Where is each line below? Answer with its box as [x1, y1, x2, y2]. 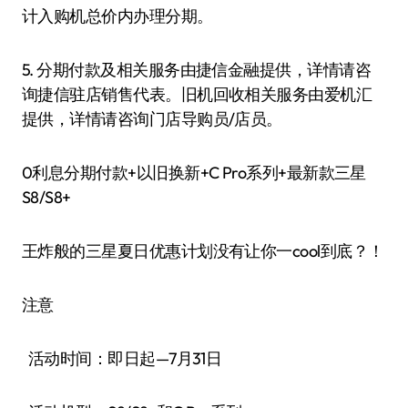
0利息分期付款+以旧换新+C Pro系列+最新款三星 [22, 162, 366, 183]
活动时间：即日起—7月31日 [22, 348, 222, 369]
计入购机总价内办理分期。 [22, 5, 213, 26]
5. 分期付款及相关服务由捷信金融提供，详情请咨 [22, 59, 372, 80]
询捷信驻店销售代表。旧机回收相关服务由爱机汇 [22, 84, 372, 105]
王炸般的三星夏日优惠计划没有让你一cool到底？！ [22, 240, 384, 261]
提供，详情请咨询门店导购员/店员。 [22, 108, 282, 129]
